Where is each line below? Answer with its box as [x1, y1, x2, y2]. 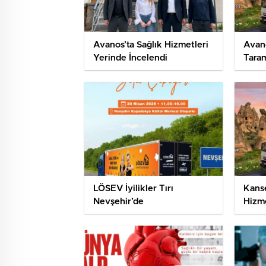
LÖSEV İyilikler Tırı [93, 184, 173, 194]
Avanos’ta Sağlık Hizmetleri [93, 40, 208, 50]
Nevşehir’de [93, 197, 144, 207]
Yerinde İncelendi [93, 53, 167, 63]
